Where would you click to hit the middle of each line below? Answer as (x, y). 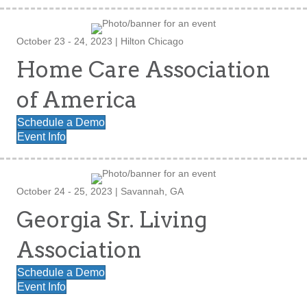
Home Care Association (144, 70)
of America (77, 100)
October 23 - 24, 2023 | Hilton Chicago (100, 41)
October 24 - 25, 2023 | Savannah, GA (100, 192)
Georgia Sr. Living (112, 220)
